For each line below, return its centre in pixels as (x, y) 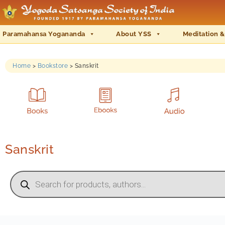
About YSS (134, 34)
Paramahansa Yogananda (44, 34)
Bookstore (52, 66)
